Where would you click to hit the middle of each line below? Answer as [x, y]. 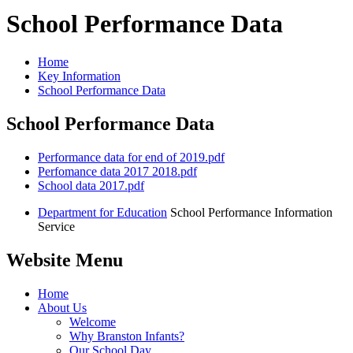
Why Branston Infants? [127, 336]
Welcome [93, 321]
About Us [62, 307]
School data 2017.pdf [91, 186]
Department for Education [102, 213]
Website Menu [65, 260]
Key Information [79, 76]
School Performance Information [251, 213]
